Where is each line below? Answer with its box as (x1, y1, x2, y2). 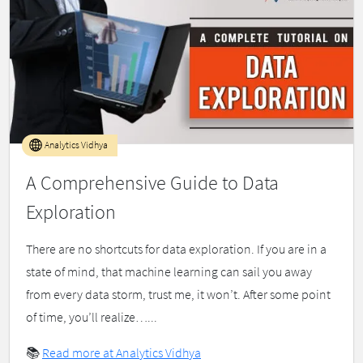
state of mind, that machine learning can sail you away (26, 263, 312, 280)
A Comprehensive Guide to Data (26, 170, 279, 196)
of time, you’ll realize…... (26, 309, 157, 326)
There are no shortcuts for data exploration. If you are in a (26, 241, 327, 258)
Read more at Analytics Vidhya (42, 344, 201, 361)
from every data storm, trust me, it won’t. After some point (26, 286, 331, 303)
